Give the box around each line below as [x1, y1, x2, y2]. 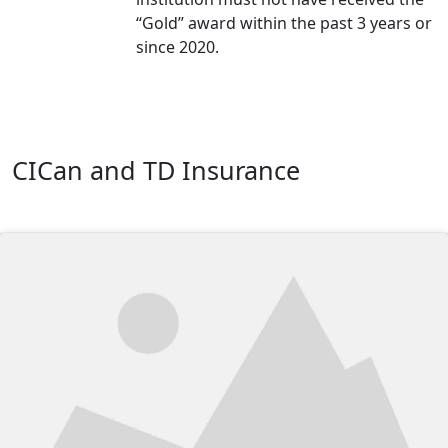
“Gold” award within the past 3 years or [136, 12, 432, 34]
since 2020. [136, 36, 219, 58]
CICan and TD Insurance [12, 153, 300, 187]
